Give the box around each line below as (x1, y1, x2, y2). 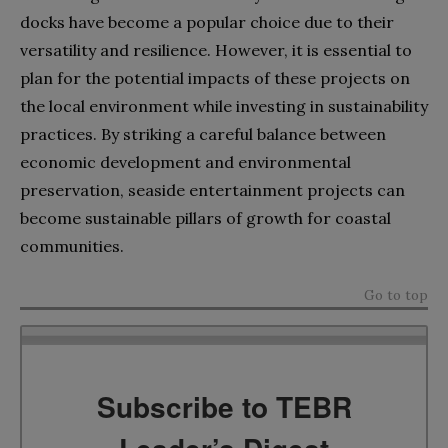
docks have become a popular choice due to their (20, 11, 394, 32)
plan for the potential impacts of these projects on (20, 67, 410, 88)
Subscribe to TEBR (96, 386, 352, 428)
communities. (20, 235, 124, 256)
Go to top (364, 285, 428, 304)
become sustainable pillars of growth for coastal (20, 207, 391, 228)
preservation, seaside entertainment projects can (20, 179, 405, 200)
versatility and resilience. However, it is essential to (20, 39, 412, 60)
